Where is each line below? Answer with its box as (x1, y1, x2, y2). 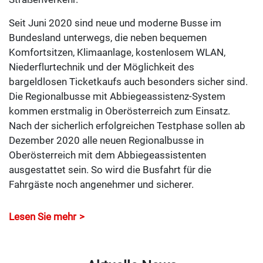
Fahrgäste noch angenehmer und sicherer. (9, 178, 194, 190)
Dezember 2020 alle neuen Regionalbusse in (9, 134, 204, 146)
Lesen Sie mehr (9, 210, 76, 222)
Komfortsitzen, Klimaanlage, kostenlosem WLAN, (9, 46, 225, 58)
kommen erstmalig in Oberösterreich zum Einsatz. (9, 104, 230, 117)
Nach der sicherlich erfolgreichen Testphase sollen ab (9, 119, 245, 131)
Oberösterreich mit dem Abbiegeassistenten (9, 149, 206, 161)
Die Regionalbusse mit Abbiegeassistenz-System (9, 90, 225, 102)
